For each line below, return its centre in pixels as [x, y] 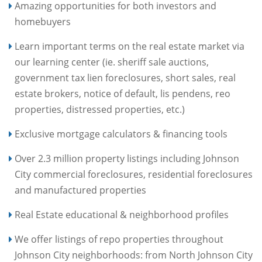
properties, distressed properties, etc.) [100, 109]
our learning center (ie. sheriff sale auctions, [112, 62]
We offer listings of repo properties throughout [119, 239]
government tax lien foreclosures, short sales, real [125, 78]
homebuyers [43, 22]
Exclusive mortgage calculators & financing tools [121, 134]
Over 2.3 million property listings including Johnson [127, 158]
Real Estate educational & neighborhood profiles [122, 215]
